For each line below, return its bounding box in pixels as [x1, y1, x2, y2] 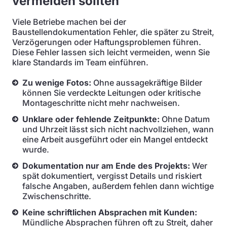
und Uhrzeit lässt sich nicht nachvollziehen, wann [22, 124, 214, 134]
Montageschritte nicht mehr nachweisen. [22, 98, 180, 108]
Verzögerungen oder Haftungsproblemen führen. [12, 37, 201, 47]
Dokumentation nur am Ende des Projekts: [22, 161, 190, 171]
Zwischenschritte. [22, 191, 91, 201]
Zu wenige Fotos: [22, 78, 91, 88]
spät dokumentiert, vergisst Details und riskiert [22, 171, 202, 181]
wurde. [22, 144, 49, 155]
